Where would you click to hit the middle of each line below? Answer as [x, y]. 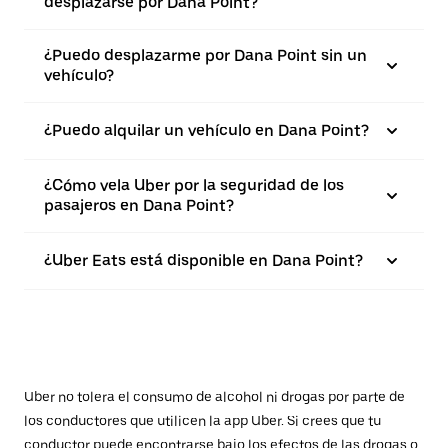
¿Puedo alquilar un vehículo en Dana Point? [206, 130]
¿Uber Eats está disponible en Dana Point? [203, 260]
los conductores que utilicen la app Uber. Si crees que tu [202, 421]
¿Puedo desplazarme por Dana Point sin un [205, 55]
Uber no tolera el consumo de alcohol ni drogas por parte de [214, 397]
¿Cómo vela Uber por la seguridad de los [194, 185]
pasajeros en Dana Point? [139, 205]
